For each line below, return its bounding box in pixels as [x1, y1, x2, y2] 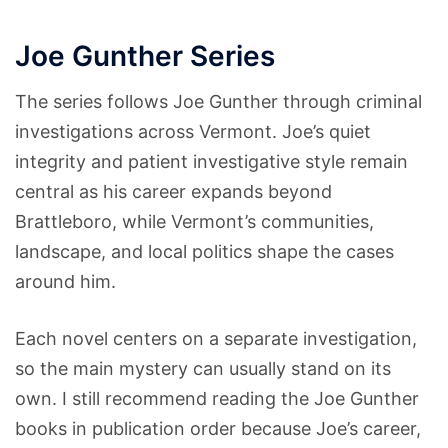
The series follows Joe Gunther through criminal [15, 90, 422, 112]
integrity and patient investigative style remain [15, 150, 408, 172]
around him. [15, 270, 116, 292]
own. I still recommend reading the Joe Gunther [15, 387, 419, 409]
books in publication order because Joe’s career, [15, 417, 421, 439]
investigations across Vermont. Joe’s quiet [15, 120, 371, 142]
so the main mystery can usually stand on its [15, 357, 391, 379]
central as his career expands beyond [15, 180, 332, 202]
